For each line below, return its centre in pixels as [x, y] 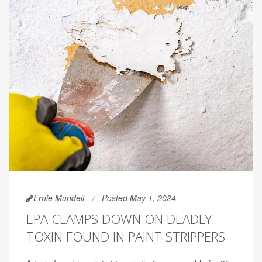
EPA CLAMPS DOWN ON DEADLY [119, 218]
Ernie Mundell [59, 197]
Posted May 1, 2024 [139, 197]
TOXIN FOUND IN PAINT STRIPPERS [126, 236]
